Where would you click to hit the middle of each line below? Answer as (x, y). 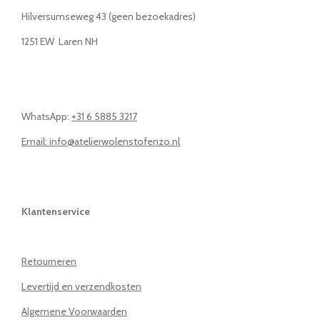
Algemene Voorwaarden (74, 312)
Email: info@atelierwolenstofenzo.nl (101, 142)
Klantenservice (56, 212)
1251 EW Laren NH (60, 42)
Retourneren (49, 262)
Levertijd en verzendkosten (81, 287)
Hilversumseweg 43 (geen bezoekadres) (109, 17)
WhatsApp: (46, 117)
